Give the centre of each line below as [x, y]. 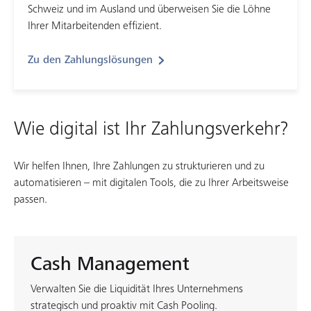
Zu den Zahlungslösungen [90, 60]
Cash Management [110, 264]
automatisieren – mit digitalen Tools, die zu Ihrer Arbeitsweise [151, 183]
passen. [31, 200]
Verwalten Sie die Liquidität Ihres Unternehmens [137, 289]
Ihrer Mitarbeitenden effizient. [95, 26]
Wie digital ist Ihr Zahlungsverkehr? [151, 129]
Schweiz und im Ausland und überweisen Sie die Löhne [149, 9]
